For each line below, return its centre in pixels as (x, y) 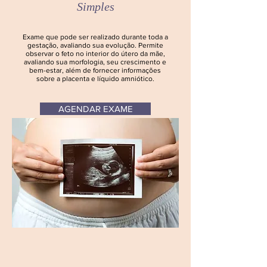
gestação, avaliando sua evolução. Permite (95, 45)
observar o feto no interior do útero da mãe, (95, 54)
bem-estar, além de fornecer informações (95, 70)
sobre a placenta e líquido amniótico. (95, 79)
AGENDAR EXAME (95, 109)
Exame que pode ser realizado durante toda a (95, 37)
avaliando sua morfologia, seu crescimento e (95, 62)
